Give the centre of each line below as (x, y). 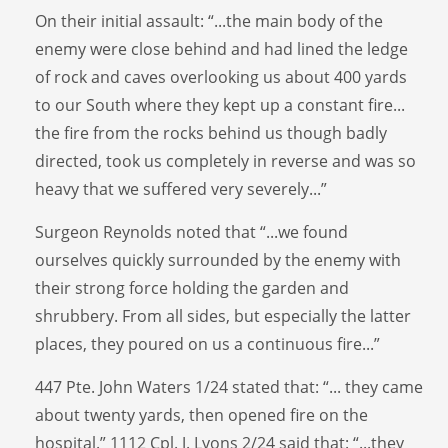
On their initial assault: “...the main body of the (209, 20)
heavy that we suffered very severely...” (183, 188)
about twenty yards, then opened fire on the (201, 414)
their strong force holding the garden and (192, 287)
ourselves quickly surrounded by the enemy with (218, 259)
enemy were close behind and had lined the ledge (221, 48)
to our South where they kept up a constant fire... (220, 104)
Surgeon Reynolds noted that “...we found (191, 231)
